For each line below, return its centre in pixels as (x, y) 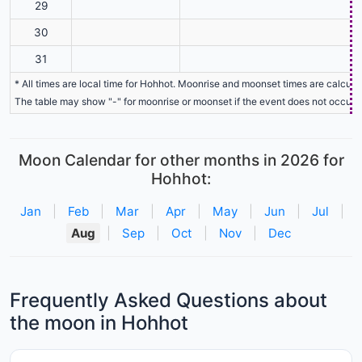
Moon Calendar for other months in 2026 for (181, 160)
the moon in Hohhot (99, 322)
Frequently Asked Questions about (168, 300)
